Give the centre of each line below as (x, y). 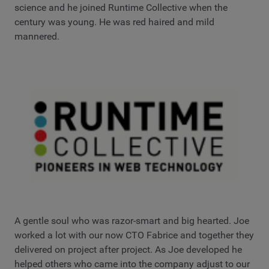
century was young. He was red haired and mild (114, 22)
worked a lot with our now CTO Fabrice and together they (134, 235)
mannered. (37, 36)
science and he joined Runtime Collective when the (121, 7)
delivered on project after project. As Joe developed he (128, 249)
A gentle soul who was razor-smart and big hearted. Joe (132, 220)
